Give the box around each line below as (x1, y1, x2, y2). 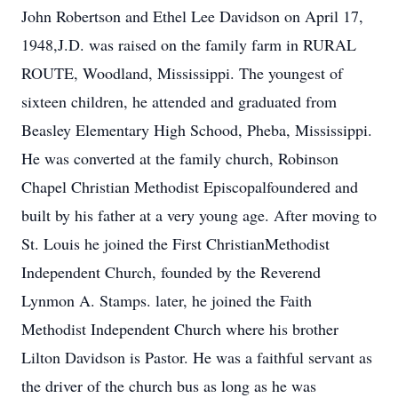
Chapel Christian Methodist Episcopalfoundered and (21, 176, 358, 197)
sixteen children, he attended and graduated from (21, 91, 337, 112)
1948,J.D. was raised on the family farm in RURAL (21, 34, 356, 55)
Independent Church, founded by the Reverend (21, 261, 321, 283)
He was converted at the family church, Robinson (21, 147, 338, 169)
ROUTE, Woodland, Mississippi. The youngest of (21, 62, 343, 84)
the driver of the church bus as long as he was (21, 375, 316, 396)
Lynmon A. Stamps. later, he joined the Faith (21, 290, 312, 311)
